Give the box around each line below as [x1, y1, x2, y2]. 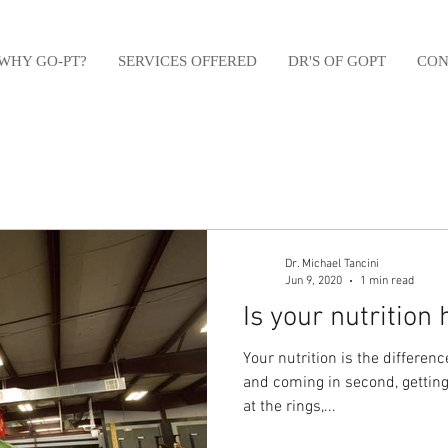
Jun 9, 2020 [285, 273, 342, 288]
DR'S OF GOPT [288, 53, 386, 69]
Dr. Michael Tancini [285, 257, 379, 271]
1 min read [360, 273, 414, 288]
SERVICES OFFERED [118, 53, 257, 69]
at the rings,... [243, 397, 336, 417]
